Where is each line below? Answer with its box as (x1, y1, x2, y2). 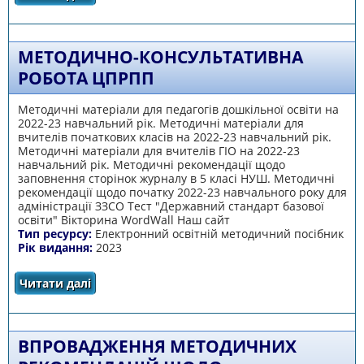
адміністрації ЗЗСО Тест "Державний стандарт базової (17, 198, 324, 214)
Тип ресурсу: (17, 226, 95, 241)
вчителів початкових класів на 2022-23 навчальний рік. (17, 129, 331, 145)
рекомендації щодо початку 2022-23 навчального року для (17, 184, 347, 200)
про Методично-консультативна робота (107, 275, 348, 291)
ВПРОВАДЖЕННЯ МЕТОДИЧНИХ (17, 335, 297, 358)
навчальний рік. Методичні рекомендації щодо (17, 157, 285, 172)
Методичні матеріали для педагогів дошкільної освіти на (17, 102, 339, 117)
